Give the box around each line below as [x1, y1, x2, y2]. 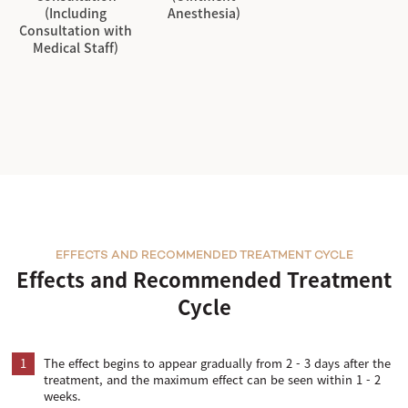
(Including [45, 4, 107, 23]
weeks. [44, 387, 81, 405]
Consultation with [19, 21, 133, 40]
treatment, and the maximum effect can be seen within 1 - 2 [44, 371, 381, 389]
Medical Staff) [33, 38, 119, 57]
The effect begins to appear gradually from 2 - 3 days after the [44, 354, 391, 372]
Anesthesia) [167, 4, 240, 23]
